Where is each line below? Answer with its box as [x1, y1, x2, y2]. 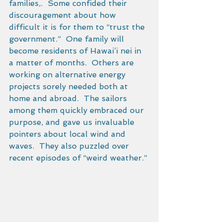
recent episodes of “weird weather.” [9, 153, 150, 163]
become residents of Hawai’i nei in [9, 46, 144, 55]
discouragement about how [9, 10, 118, 20]
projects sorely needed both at [9, 82, 130, 91]
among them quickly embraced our [9, 106, 146, 115]
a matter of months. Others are [9, 58, 136, 67]
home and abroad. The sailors [9, 94, 129, 103]
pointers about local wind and [9, 129, 128, 139]
